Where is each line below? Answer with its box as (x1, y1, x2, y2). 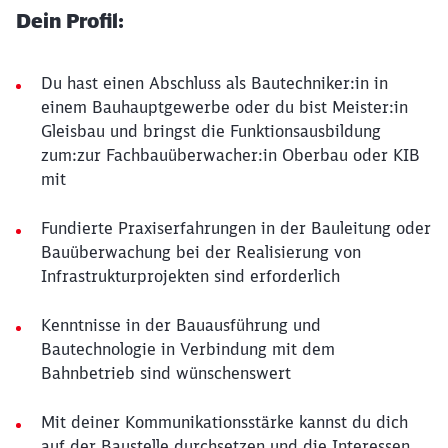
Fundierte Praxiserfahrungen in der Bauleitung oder (41, 218, 431, 238)
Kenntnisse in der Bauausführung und (41, 315, 321, 335)
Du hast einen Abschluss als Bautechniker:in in (41, 73, 388, 93)
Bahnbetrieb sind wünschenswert (41, 363, 291, 383)
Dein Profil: (16, 8, 124, 33)
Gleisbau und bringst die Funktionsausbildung (41, 121, 381, 141)
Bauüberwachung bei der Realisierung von (41, 242, 361, 262)
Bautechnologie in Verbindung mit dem (41, 339, 335, 359)
